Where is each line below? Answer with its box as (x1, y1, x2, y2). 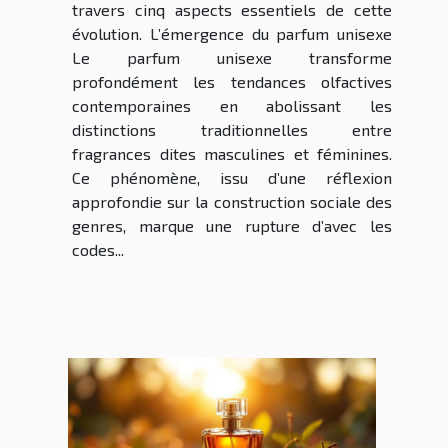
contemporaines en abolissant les (72, 96, 392, 116)
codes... (72, 240, 124, 260)
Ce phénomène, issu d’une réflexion (72, 168, 392, 188)
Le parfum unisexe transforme (72, 48, 392, 68)
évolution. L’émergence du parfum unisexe (72, 24, 392, 44)
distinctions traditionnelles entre (72, 120, 392, 140)
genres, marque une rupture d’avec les (72, 216, 392, 236)
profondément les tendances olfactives (72, 72, 392, 92)
